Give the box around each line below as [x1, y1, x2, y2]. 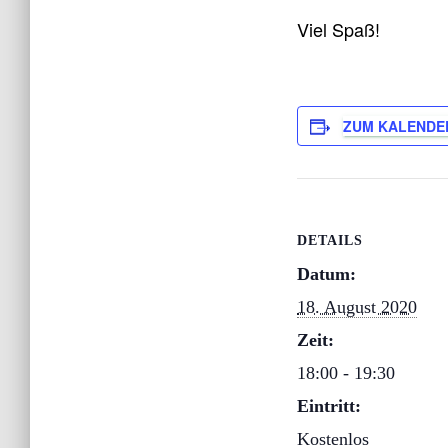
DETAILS [297, 232, 363, 248]
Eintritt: [297, 395, 361, 416]
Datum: [297, 263, 356, 284]
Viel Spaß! [297, 15, 380, 42]
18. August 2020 [297, 296, 417, 317]
